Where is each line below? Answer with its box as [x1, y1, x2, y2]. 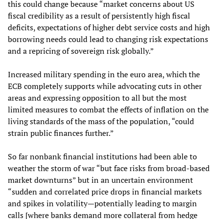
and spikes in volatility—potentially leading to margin [8, 198, 197, 209]
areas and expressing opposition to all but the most [8, 92, 187, 104]
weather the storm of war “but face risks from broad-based [8, 163, 210, 174]
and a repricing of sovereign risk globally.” [8, 45, 154, 57]
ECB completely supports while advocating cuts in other [8, 81, 202, 92]
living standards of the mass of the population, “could [8, 116, 194, 127]
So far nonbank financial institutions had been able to [8, 151, 197, 162]
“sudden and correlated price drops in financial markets [8, 186, 202, 197]
